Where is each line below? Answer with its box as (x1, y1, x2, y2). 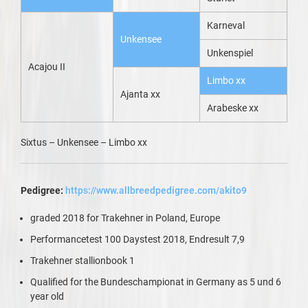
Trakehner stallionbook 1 (30, 255, 135, 266)
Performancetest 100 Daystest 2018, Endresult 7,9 (30, 234, 245, 245)
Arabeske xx (207, 102, 258, 113)
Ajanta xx (120, 89, 160, 100)
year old (30, 291, 64, 302)
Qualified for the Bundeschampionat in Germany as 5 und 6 (30, 276, 281, 287)
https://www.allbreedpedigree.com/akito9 (65, 185, 247, 196)
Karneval (207, 20, 245, 31)
